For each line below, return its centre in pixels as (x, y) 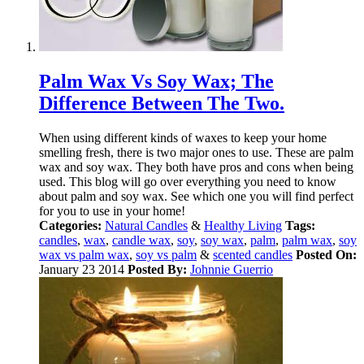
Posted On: (326, 254)
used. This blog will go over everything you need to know (188, 181)
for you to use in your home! (112, 210)
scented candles (253, 254)
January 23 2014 (83, 269)
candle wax (141, 240)
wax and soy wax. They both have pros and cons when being (196, 167)
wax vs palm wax (84, 254)
